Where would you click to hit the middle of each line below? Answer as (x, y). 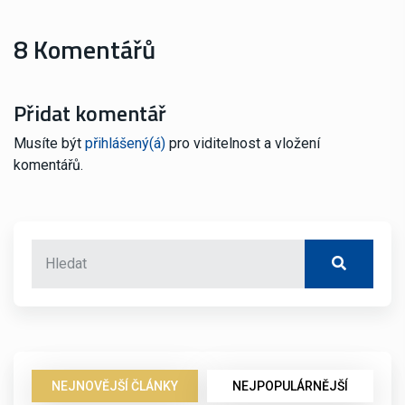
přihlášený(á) (125, 143)
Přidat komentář (90, 113)
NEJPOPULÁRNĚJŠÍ (290, 386)
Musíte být (49, 143)
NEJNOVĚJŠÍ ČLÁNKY (115, 386)
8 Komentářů (85, 49)
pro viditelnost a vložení (243, 143)
